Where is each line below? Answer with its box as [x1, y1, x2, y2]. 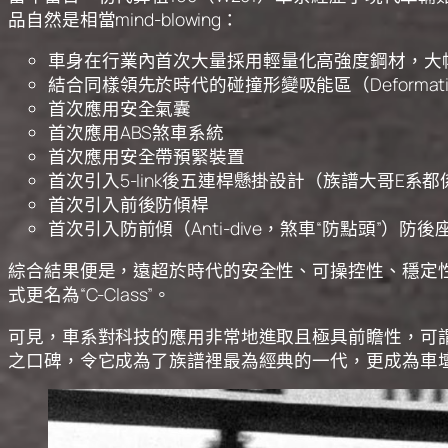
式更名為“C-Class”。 [8, 282, 171, 306]
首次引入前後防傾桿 [48, 192, 210, 217]
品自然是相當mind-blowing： [8, 6, 240, 31]
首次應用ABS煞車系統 [48, 120, 224, 145]
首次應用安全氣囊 [48, 96, 192, 121]
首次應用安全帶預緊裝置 [48, 144, 245, 169]
